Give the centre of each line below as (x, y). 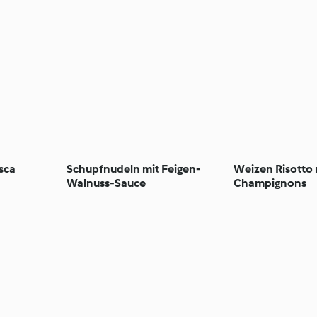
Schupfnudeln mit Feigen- (134, 168)
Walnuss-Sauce (106, 183)
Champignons (270, 183)
